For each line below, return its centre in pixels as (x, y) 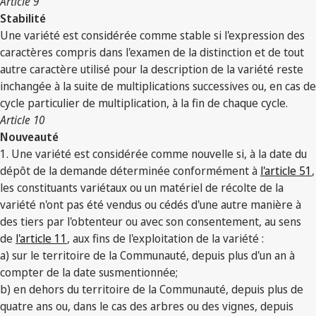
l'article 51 (286, 170)
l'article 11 (41, 238)
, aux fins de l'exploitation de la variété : (165, 238)
